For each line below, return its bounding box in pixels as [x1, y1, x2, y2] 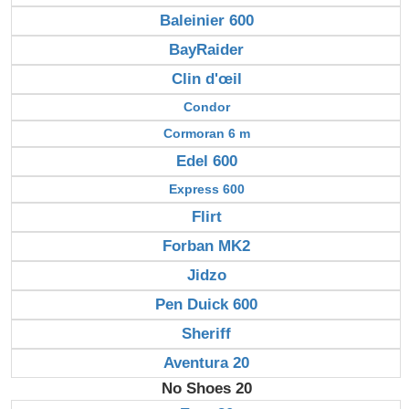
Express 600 [168, 181, 245, 196]
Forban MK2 [163, 236, 250, 255]
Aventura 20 [163, 353, 249, 372]
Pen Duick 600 [155, 295, 257, 313]
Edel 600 [175, 152, 237, 170]
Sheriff [182, 324, 231, 342]
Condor [183, 99, 230, 114]
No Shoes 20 [161, 379, 252, 397]
